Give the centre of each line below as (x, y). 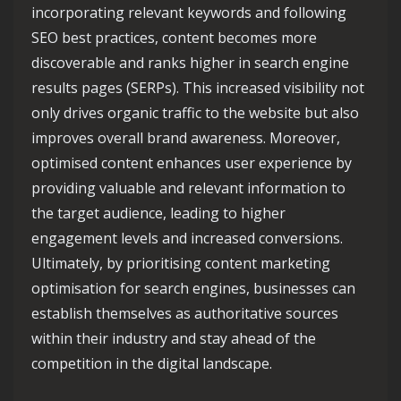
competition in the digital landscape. (152, 363)
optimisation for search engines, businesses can (193, 288)
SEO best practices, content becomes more (174, 38)
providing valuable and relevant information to (188, 188)
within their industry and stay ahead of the (174, 338)
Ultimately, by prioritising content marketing (181, 263)
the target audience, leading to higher (158, 213)
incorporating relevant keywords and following (189, 13)
